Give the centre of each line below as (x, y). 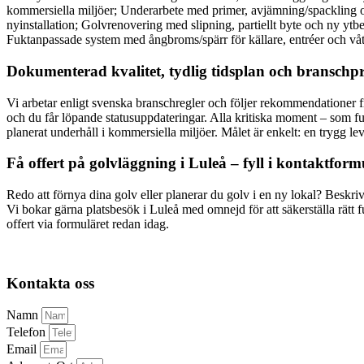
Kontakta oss (50, 283)
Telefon (28, 332)
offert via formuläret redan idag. (88, 223)
